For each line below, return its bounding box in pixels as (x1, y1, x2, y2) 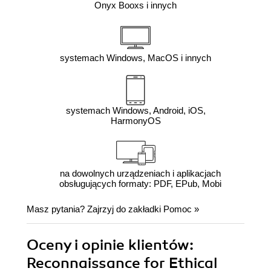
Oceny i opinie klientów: (27, 235, 194, 254)
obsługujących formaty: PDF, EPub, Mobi (59, 178, 221, 189)
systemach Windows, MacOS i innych (60, 52, 211, 63)
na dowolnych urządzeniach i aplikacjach (59, 168, 221, 178)
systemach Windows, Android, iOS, (65, 105, 206, 116)
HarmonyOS (110, 115, 161, 126)
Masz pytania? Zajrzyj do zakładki (27, 203, 163, 214)
